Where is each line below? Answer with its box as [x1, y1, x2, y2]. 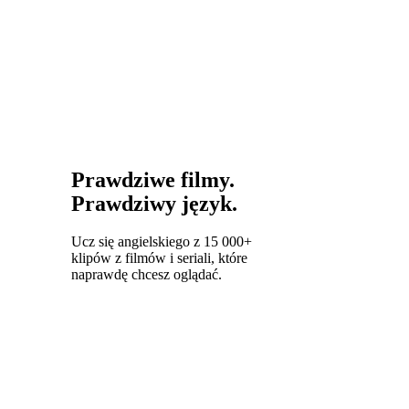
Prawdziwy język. [71, 191, 237, 215]
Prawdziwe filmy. [71, 167, 235, 192]
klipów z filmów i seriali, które [71, 249, 247, 266]
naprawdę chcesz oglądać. [71, 266, 222, 282]
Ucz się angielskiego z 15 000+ [71, 233, 252, 249]
